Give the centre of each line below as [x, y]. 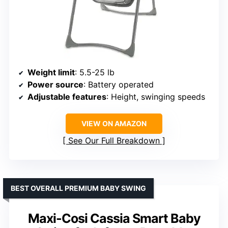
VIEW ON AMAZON [114, 124]
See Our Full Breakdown [114, 141]
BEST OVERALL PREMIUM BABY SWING [78, 188]
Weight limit [51, 73]
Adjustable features [67, 97]
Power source [55, 85]
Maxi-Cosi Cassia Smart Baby [114, 219]
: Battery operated [119, 85]
